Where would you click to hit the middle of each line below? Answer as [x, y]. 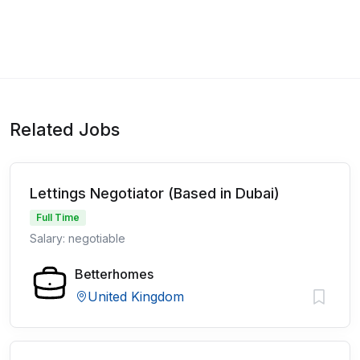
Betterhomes [114, 274]
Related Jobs [65, 129]
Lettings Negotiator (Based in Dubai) [155, 193]
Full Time [58, 217]
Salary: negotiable [78, 238]
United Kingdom [136, 297]
